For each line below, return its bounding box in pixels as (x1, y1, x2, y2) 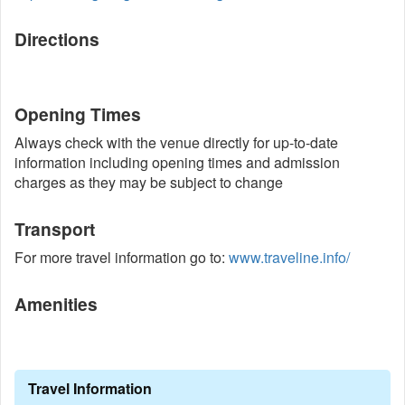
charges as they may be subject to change (14, 172, 283, 193)
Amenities (14, 291, 98, 316)
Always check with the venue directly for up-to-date (14, 132, 338, 153)
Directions (14, 26, 99, 52)
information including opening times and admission (14, 152, 340, 173)
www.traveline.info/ (229, 247, 350, 268)
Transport (14, 216, 95, 241)
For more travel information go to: (14, 247, 229, 268)
